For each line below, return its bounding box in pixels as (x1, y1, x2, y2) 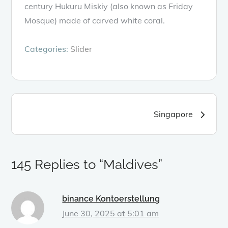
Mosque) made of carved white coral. (24, 15, 165, 25)
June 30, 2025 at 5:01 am (62, 208, 159, 218)
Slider (70, 43, 93, 54)
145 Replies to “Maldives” (11, 156, 163, 172)
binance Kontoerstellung (62, 193, 160, 204)
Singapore (153, 108, 193, 119)
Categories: (24, 43, 71, 54)
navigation (11, 124, 112, 150)
